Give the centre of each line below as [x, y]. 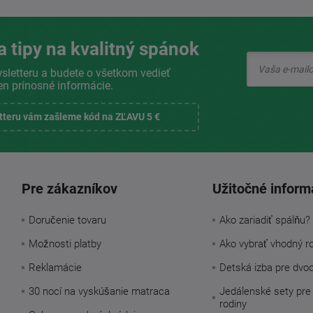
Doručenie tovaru [67, 220]
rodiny [233, 304]
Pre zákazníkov [69, 189]
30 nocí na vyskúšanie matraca [99, 292]
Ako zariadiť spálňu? [264, 220]
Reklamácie [55, 268]
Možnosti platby [65, 244]
